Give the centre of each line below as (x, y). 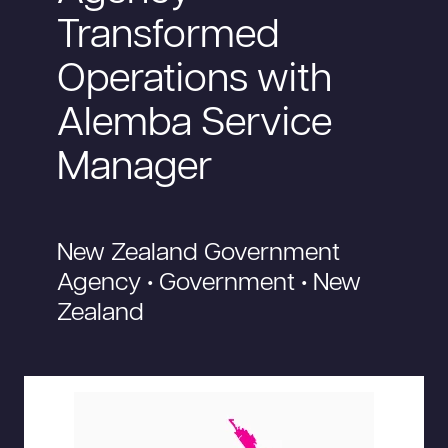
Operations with (195, 80)
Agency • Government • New (209, 283)
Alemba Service (195, 124)
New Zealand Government (199, 253)
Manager (135, 168)
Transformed (168, 36)
